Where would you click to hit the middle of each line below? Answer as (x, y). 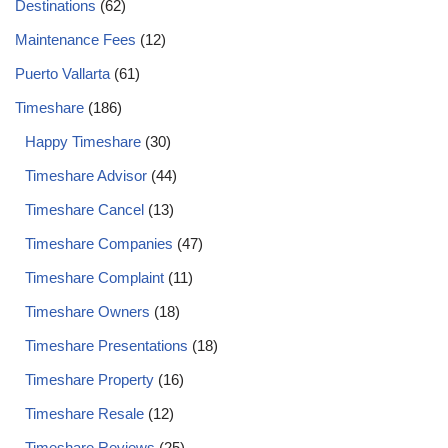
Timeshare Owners (87, 312)
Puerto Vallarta (62, 74)
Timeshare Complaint (94, 278)
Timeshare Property (89, 380)
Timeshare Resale (84, 414)
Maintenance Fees (75, 40)
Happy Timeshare (83, 142)
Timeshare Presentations (106, 346)
